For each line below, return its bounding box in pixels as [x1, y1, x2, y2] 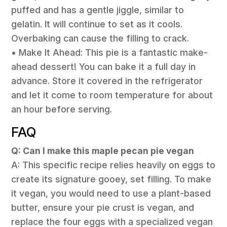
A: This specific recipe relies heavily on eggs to [11, 159, 216, 170]
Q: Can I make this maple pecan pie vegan [11, 145, 195, 156]
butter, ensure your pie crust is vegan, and [11, 202, 195, 213]
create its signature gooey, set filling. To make [11, 173, 212, 184]
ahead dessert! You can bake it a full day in [11, 61, 196, 72]
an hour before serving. [11, 104, 112, 115]
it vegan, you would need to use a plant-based [11, 187, 211, 199]
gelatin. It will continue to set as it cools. [11, 19, 183, 30]
